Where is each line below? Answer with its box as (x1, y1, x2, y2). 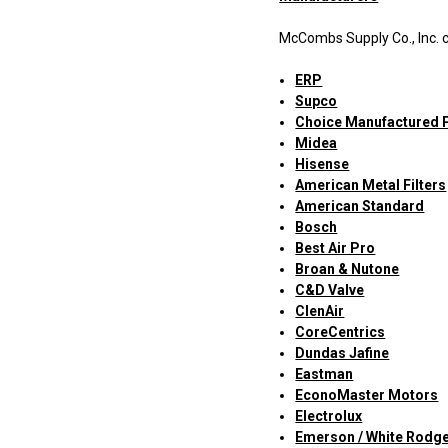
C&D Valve (295, 282, 365, 299)
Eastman (295, 366, 354, 383)
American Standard (295, 198, 425, 215)
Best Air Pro (295, 240, 376, 257)
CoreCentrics (295, 324, 386, 341)
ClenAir (295, 303, 345, 320)
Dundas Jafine (295, 345, 390, 362)
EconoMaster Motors (295, 387, 439, 404)
